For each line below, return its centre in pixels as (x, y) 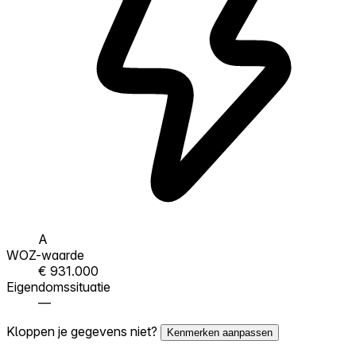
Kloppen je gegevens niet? (83, 331)
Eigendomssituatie (58, 286)
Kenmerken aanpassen (220, 332)
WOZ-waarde (45, 255)
